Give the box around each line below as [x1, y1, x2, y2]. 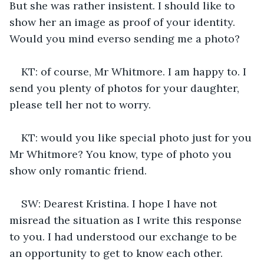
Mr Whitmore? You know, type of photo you [9, 147, 235, 161]
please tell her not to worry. [9, 97, 151, 111]
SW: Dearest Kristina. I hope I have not [21, 196, 220, 210]
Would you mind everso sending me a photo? [9, 31, 240, 45]
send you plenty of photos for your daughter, [9, 81, 242, 95]
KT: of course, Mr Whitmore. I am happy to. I [21, 64, 249, 78]
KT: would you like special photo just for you [21, 130, 255, 144]
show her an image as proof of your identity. [9, 15, 238, 29]
